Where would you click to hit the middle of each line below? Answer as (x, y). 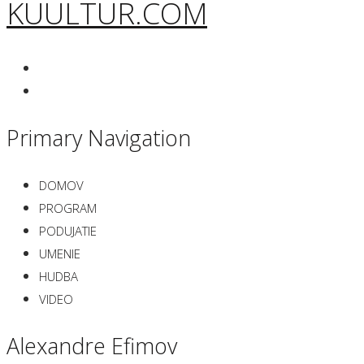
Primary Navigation (99, 137)
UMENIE (60, 254)
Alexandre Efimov (92, 345)
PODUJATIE (68, 231)
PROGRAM (68, 208)
